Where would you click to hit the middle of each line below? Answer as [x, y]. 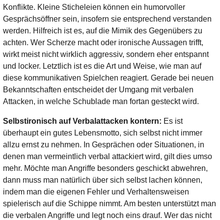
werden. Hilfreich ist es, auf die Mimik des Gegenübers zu [103, 30]
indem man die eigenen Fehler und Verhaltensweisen [96, 192]
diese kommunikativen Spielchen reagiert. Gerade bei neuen [109, 78]
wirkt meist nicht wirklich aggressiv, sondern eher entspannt [106, 54]
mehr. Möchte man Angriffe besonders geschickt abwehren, [106, 168]
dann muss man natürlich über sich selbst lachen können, [103, 180]
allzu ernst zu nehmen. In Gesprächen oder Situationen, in [104, 144]
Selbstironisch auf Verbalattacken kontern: [82, 121]
